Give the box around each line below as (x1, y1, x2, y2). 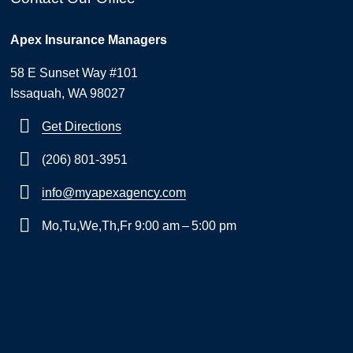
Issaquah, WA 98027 (10, 87, 125, 101)
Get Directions (42, 120, 121, 134)
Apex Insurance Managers (10, 33, 167, 47)
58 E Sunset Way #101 (10, 66, 138, 80)
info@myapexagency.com (42, 186, 186, 200)
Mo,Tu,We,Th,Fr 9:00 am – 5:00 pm (39, 219, 236, 233)
